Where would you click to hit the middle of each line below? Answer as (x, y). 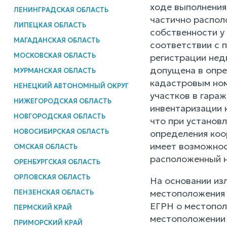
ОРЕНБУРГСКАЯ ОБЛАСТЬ (57, 162)
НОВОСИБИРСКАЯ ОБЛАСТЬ (61, 131)
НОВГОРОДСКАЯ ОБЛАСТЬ (59, 116)
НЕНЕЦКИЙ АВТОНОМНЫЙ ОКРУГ (71, 86)
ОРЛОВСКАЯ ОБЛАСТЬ (52, 177)
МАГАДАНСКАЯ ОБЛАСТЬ (56, 40)
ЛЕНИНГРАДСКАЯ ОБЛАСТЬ (61, 10)
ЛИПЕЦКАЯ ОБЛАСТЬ (50, 25)
